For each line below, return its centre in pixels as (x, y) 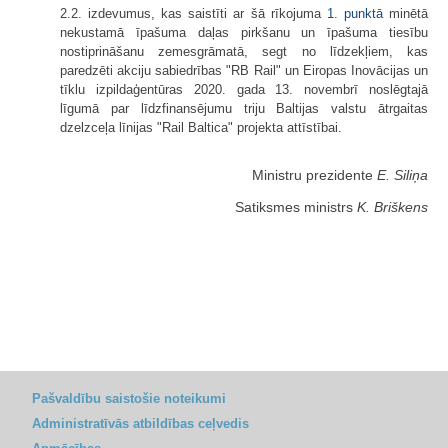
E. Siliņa (402, 174)
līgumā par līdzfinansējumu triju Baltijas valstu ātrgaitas (244, 108)
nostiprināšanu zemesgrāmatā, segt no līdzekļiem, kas (244, 51)
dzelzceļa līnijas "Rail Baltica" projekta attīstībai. (201, 127)
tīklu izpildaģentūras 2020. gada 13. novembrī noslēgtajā (244, 89)
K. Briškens (392, 206)
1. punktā (354, 13)
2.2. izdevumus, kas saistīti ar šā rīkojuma (193, 13)
